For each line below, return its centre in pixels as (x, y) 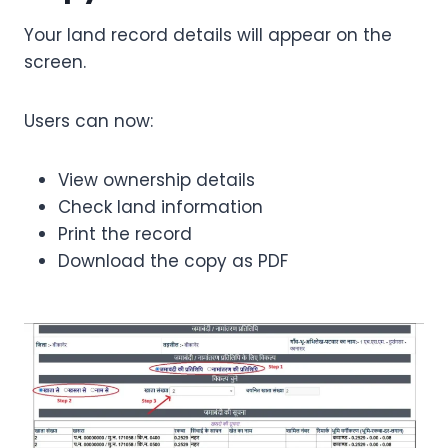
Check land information (160, 207)
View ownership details (156, 180)
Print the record (125, 234)
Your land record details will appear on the (208, 35)
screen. (55, 62)
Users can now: (88, 121)
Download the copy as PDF (173, 261)
